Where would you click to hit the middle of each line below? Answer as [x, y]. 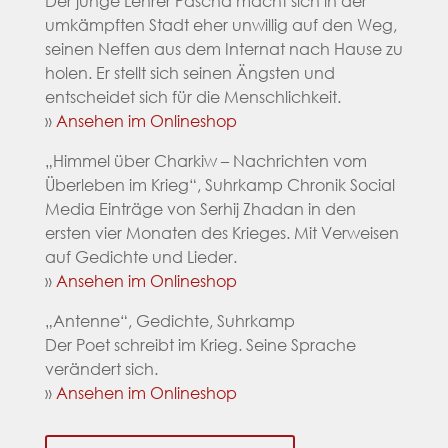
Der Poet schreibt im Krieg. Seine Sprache [200, 344]
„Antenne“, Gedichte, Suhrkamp [169, 320]
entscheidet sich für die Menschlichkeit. [192, 96]
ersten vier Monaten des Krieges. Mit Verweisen [221, 232]
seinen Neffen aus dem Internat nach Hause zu [223, 48]
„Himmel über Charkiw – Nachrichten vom [205, 160]
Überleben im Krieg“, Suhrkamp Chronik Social [219, 184]
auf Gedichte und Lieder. [140, 256]
